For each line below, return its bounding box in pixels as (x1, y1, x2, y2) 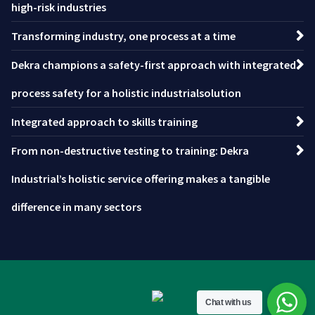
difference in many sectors (11, 199, 141, 214)
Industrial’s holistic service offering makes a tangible (11, 171, 270, 186)
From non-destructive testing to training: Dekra (11, 143, 249, 157)
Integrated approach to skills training (11, 114, 198, 129)
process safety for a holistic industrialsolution (11, 85, 241, 100)
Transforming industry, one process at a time (11, 28, 236, 43)
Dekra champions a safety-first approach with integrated (11, 57, 296, 72)
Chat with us (205, 297, 252, 307)
